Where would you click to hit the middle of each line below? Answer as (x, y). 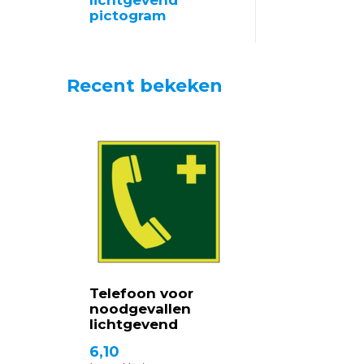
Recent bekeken (145, 85)
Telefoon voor (141, 293)
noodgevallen (140, 308)
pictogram (128, 15)
